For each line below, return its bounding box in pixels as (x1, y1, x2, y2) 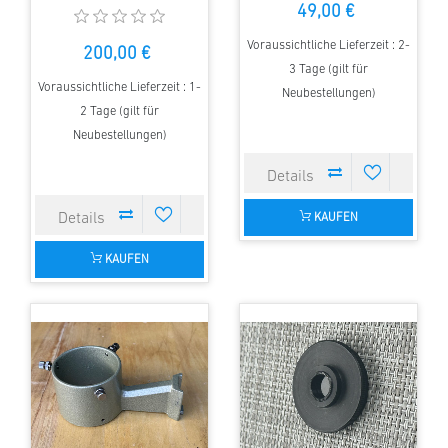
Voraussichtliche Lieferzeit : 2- (247, 39, 410, 53)
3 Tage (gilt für (289, 63, 368, 77)
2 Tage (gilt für (80, 105, 159, 119)
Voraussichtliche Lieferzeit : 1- (38, 81, 201, 95)
